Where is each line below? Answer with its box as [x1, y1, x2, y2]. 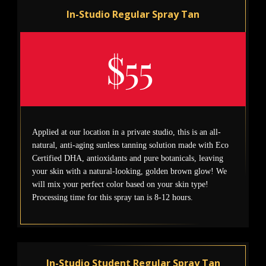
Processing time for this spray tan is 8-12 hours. [32, 193, 194, 202]
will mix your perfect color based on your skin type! [32, 180, 209, 189]
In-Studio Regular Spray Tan [66, 8, 199, 21]
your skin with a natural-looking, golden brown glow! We [32, 167, 227, 176]
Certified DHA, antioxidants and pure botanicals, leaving [32, 154, 224, 163]
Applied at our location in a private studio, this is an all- [32, 128, 221, 137]
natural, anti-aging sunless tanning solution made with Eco [32, 141, 229, 150]
